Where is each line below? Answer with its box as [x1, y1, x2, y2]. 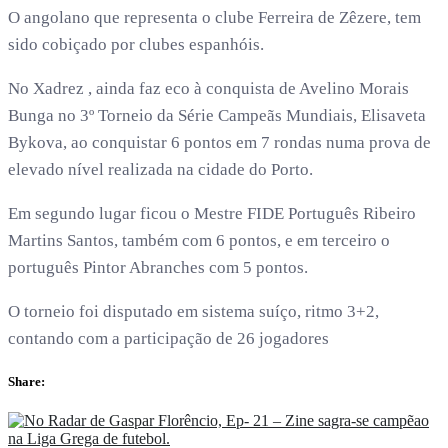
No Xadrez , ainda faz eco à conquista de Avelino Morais [8, 78, 409, 98]
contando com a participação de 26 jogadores [8, 328, 329, 348]
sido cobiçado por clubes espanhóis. [8, 34, 264, 54]
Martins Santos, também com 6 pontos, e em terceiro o [8, 230, 390, 250]
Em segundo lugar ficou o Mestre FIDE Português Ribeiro [8, 203, 416, 223]
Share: [8, 374, 45, 390]
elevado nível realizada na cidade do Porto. [8, 159, 313, 179]
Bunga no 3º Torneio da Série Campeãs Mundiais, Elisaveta [8, 105, 426, 125]
